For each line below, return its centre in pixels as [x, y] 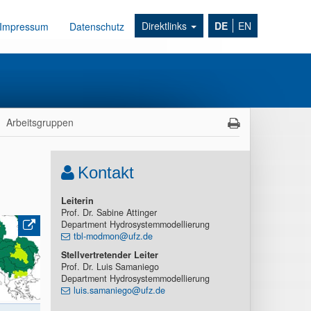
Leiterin [77, 201]
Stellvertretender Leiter [109, 255]
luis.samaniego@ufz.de [119, 290]
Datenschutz [97, 26]
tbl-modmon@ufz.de [113, 236]
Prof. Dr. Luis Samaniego [110, 267]
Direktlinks [166, 26]
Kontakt [106, 173]
